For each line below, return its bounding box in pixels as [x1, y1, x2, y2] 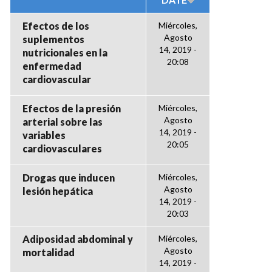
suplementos [22, 33, 84, 45]
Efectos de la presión [22, 103, 121, 114]
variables [22, 129, 66, 141]
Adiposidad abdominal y [22, 233, 133, 245]
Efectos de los [22, 20, 89, 32]
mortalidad [22, 246, 75, 258]
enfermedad [22, 60, 81, 72]
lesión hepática [22, 185, 93, 197]
